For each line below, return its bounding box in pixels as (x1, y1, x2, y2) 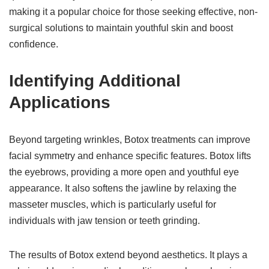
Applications (9, 93, 115, 112)
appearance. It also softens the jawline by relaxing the (9, 183, 237, 193)
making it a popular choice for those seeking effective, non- (9, 7, 258, 17)
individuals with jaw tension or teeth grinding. (9, 216, 202, 226)
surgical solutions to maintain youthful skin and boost (9, 23, 233, 33)
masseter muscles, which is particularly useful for (9, 199, 216, 210)
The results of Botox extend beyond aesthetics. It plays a (9, 250, 247, 260)
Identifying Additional (9, 71, 181, 90)
